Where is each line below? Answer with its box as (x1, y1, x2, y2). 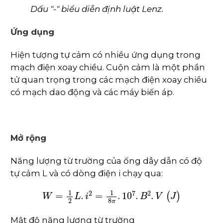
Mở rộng (10, 133, 46, 143)
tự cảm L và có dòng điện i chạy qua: (10, 168, 163, 179)
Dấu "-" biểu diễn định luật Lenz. (30, 4, 164, 14)
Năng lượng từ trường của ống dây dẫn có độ (10, 156, 202, 166)
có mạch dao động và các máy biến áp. (10, 87, 174, 98)
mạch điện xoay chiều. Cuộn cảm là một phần (10, 62, 205, 73)
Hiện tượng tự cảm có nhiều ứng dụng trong (10, 50, 201, 60)
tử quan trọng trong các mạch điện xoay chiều (10, 75, 207, 85)
